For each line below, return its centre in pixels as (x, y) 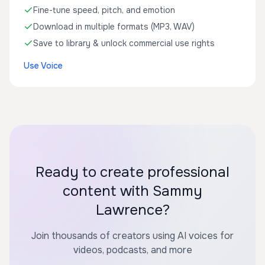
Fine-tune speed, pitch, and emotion (104, 10)
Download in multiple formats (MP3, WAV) (114, 27)
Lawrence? (132, 210)
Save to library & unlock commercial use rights (124, 43)
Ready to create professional (132, 172)
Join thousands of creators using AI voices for (132, 236)
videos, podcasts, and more (132, 250)
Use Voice (43, 66)
